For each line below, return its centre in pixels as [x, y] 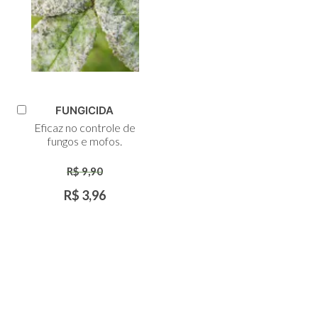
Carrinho [42, 145]
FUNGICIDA [85, 111]
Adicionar [44, 121]
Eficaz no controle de [85, 128]
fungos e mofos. [85, 141]
